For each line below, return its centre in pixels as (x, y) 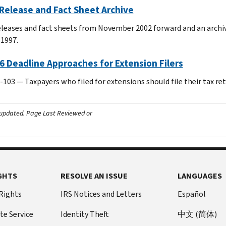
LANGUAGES (200, 176)
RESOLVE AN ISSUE (94, 176)
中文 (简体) (197, 214)
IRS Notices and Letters (101, 194)
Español (192, 194)
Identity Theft (84, 214)
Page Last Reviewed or (59, 113)
